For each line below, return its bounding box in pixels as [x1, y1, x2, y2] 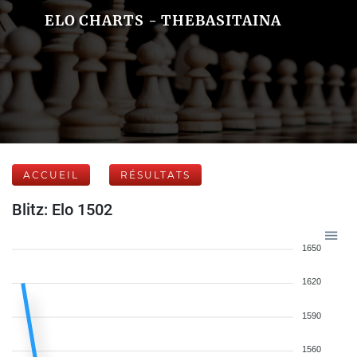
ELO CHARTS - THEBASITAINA [44, 11, 281, 29]
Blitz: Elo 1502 [12, 200, 112, 219]
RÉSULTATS [120, 169, 190, 181]
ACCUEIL [23, 169, 79, 181]
